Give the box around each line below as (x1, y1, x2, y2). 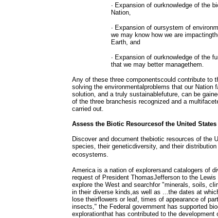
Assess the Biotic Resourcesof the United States (72, 120, 217, 127)
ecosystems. (72, 151, 109, 158)
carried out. (72, 105, 104, 112)
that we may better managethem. (111, 61, 204, 68)
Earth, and (111, 38, 140, 46)
